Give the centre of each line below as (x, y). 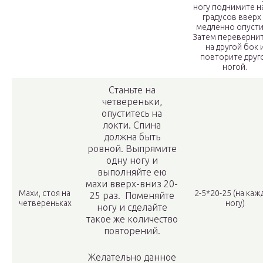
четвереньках (45, 203)
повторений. (132, 231)
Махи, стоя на (45, 193)
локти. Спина (132, 125)
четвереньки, (132, 102)
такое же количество (132, 219)
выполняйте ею (132, 172)
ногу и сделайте (132, 208)
